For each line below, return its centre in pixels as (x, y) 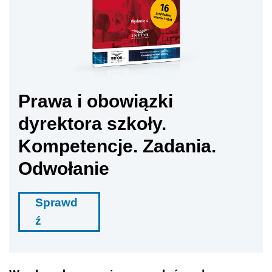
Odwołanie (64, 168)
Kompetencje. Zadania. (117, 146)
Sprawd (56, 202)
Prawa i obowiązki (96, 101)
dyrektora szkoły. (92, 123)
